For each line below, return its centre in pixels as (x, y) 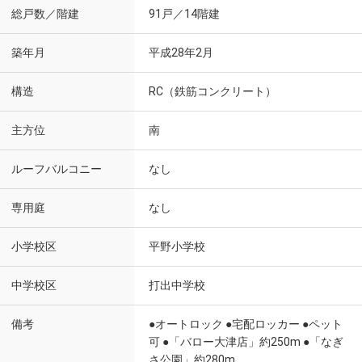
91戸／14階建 (184, 14)
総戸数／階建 (45, 14)
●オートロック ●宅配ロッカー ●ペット (246, 324)
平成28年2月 (181, 53)
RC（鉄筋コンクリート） (213, 91)
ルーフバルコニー (57, 169)
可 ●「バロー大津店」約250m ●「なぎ (246, 342)
